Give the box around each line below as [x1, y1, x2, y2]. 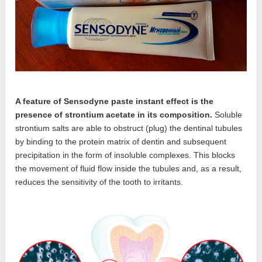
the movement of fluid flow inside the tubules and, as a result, [15, 164, 242, 174]
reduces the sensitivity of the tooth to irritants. [15, 177, 184, 187]
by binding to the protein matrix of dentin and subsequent [15, 137, 227, 147]
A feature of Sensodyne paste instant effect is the [15, 96, 214, 106]
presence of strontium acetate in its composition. [15, 110, 213, 120]
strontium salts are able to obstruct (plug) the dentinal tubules [15, 123, 243, 133]
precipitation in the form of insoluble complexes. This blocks [15, 150, 236, 160]
